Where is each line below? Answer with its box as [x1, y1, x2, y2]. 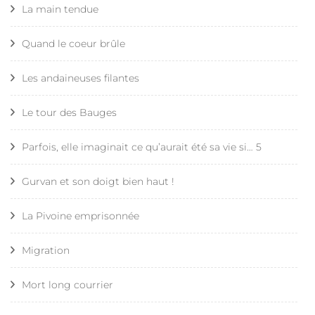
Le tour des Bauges [22, 105, 117, 119]
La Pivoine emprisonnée [22, 209, 139, 222]
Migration [22, 243, 70, 257]
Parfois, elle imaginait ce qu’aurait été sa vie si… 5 [22, 140, 262, 153]
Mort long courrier [22, 278, 113, 291]
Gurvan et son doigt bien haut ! [22, 174, 174, 188]
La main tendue [22, 2, 98, 15]
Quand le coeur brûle [22, 37, 125, 50]
